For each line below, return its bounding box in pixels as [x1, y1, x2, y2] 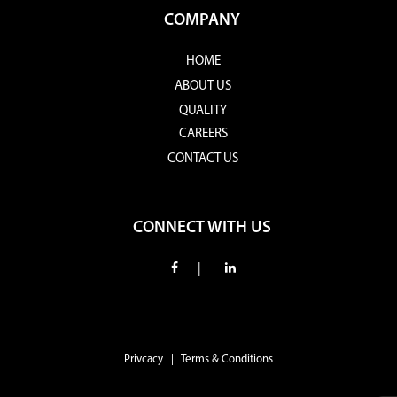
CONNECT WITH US [132, 220, 271, 237]
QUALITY [179, 105, 227, 118]
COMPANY [163, 12, 240, 29]
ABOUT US [175, 80, 231, 93]
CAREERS [178, 128, 228, 141]
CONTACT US [167, 152, 238, 166]
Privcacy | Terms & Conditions [124, 354, 273, 365]
